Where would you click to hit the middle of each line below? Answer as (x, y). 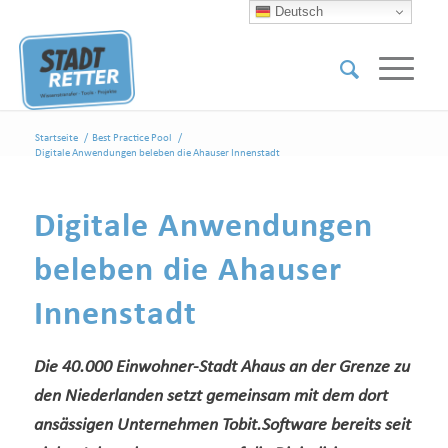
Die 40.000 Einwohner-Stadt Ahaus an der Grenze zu (221, 368)
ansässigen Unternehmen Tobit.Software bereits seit (222, 426)
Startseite (56, 138)
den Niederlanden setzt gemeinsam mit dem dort (210, 397)
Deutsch (297, 11)
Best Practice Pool (131, 138)
